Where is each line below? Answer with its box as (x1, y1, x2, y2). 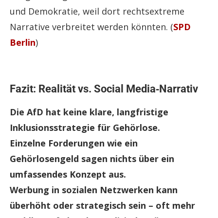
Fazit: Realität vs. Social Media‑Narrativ (10, 83, 198, 95)
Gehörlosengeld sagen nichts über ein (10, 153, 174, 165)
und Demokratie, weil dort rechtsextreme (10, 5, 184, 18)
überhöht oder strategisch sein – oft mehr (10, 200, 195, 212)
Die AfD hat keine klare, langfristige (10, 106, 168, 118)
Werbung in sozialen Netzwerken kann (10, 184, 178, 196)
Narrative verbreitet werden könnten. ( (10, 21, 173, 33)
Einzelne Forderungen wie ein (10, 137, 138, 149)
